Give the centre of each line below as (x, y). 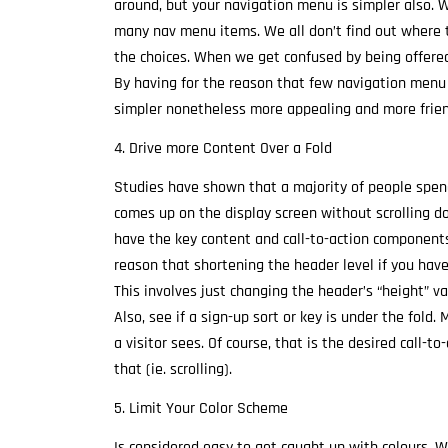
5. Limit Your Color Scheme (201, 409)
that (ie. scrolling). (173, 370)
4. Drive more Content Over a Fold (223, 149)
